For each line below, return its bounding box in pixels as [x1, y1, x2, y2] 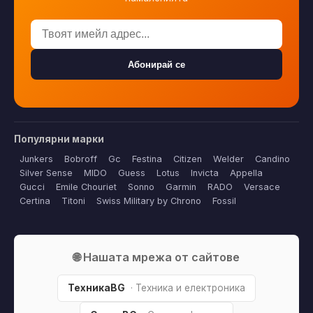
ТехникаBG [68, 282, 125, 294]
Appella [230, 168, 263, 179]
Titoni [61, 196, 85, 207]
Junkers [20, 154, 53, 165]
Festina [132, 154, 162, 165]
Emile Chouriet [56, 182, 117, 193]
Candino [255, 154, 290, 165]
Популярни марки [14, 133, 104, 145]
